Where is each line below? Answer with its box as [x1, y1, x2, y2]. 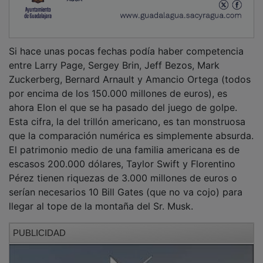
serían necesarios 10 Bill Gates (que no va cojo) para [9, 178, 242, 190]
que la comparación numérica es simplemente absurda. [9, 122, 254, 134]
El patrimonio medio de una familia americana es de [9, 136, 240, 148]
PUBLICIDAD [13, 220, 66, 230]
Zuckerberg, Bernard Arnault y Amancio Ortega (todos [9, 65, 251, 77]
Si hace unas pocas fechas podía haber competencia [9, 37, 244, 49]
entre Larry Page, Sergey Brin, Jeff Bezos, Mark [9, 51, 220, 63]
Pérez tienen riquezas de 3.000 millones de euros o [9, 164, 237, 176]
